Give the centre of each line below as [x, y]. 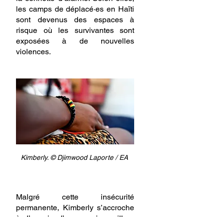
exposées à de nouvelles [75, 41]
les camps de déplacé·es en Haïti [75, 9]
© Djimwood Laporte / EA [90, 157]
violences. [33, 52]
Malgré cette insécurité [75, 197]
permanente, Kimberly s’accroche [75, 207]
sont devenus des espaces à [75, 20]
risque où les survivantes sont [75, 31]
